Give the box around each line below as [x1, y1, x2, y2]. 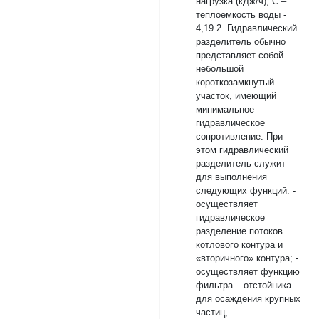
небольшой [196, 63, 244, 74]
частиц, [196, 307, 228, 318]
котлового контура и [196, 239, 283, 250]
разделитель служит [196, 158, 286, 169]
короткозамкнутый [196, 77, 274, 88]
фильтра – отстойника [196, 280, 291, 291]
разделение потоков [196, 226, 283, 236]
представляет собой [196, 50, 283, 61]
